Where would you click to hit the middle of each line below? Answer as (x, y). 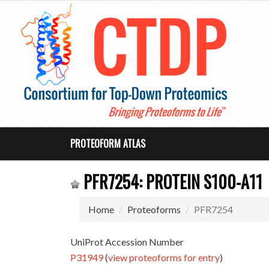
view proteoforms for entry (164, 257)
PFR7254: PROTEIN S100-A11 (171, 182)
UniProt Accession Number (127, 242)
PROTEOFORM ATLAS (108, 144)
